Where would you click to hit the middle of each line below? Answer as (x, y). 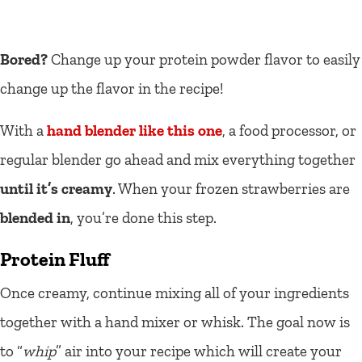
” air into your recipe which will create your (199, 351)
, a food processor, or (289, 130)
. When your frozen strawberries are (231, 188)
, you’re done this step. (143, 217)
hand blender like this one (135, 130)
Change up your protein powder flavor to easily (204, 59)
